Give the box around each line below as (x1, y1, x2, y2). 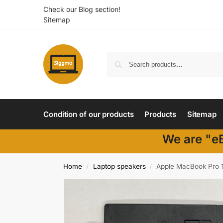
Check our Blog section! (43, 5, 120, 13)
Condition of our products (43, 110, 134, 119)
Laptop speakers (93, 162, 146, 170)
